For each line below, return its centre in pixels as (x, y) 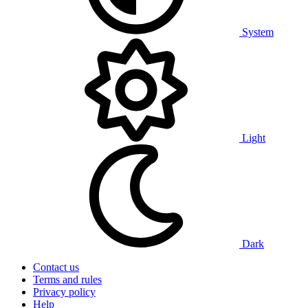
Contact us (56, 267)
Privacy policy (64, 291)
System (256, 32)
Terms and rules (67, 279)
